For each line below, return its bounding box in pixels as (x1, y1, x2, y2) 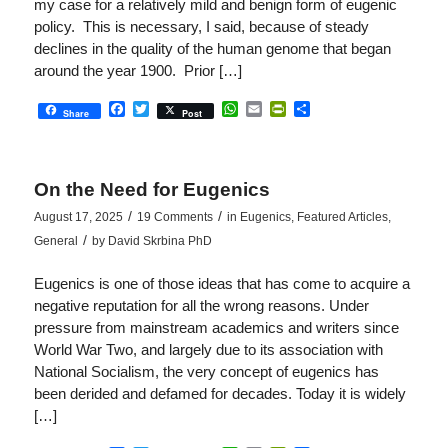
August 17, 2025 (33, 209, 123, 224)
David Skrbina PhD (107, 233, 212, 248)
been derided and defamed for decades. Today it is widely (33, 385, 406, 403)
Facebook (124, 100, 196, 118)
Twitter (148, 100, 196, 118)
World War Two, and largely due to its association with (33, 341, 383, 359)
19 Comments (136, 209, 213, 224)
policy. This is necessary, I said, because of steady (33, 17, 369, 35)
